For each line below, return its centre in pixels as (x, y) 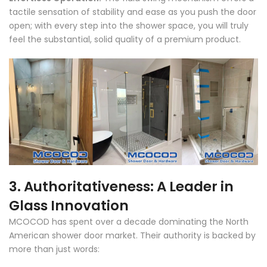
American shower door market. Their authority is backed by (132, 236)
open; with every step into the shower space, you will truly (129, 26)
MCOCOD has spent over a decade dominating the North (129, 222)
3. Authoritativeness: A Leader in (121, 187)
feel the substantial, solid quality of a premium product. (125, 39)
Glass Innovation (69, 206)
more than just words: (54, 249)
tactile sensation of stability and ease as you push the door (133, 12)
